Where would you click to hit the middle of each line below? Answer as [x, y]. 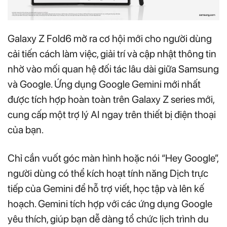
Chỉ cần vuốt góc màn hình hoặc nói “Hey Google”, [113, 158]
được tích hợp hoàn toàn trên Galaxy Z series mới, [111, 99]
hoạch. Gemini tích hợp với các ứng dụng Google [110, 203]
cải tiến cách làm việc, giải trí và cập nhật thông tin [112, 53]
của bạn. [26, 129]
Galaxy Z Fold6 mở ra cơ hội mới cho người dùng [110, 38]
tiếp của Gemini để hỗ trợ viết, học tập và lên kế [106, 188]
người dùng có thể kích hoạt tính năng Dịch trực [108, 173]
